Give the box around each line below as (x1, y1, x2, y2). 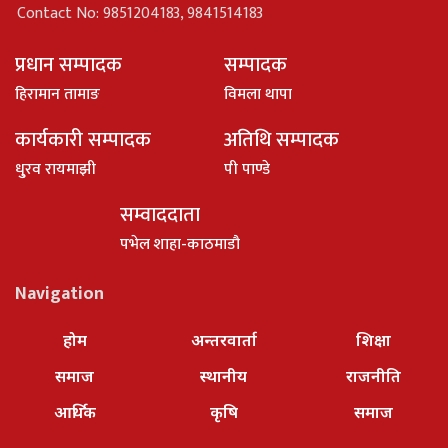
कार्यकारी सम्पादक (15, 122, 151, 157)
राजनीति (345, 364, 401, 387)
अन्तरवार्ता (190, 328, 257, 351)
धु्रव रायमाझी (15, 155, 96, 183)
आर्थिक (53, 400, 96, 423)
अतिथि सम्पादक (224, 122, 339, 157)
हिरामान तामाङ (15, 80, 100, 108)
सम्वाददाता (119, 197, 200, 232)
